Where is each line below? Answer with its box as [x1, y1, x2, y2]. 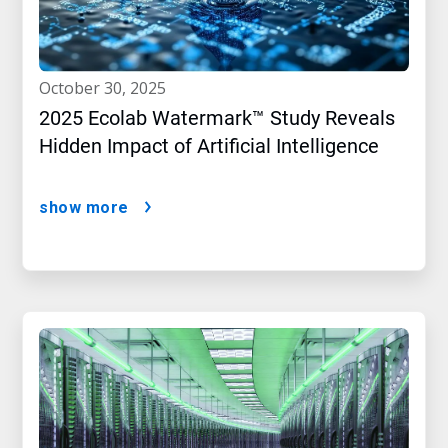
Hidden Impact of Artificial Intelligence [39, 134, 379, 159]
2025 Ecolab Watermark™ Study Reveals [39, 106, 395, 131]
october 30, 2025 [51, 77, 166, 100]
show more [39, 198, 129, 218]
